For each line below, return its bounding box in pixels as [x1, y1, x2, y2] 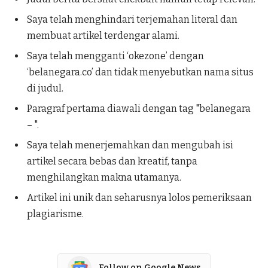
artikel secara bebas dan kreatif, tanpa [27, 155, 197, 167]
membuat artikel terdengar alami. [27, 29, 179, 41]
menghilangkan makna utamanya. [27, 171, 181, 183]
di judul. [27, 82, 63, 94]
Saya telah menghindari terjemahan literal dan [27, 13, 237, 25]
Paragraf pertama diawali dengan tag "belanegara [27, 102, 251, 114]
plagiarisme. [27, 208, 84, 220]
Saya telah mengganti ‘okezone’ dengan [27, 50, 204, 62]
